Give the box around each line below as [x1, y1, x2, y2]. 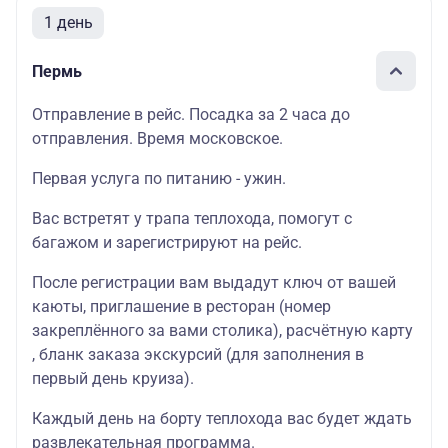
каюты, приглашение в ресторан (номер [32, 297, 331, 316]
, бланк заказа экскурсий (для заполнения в [32, 345, 364, 364]
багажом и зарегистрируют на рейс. [32, 233, 302, 252]
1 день [43, 13, 93, 32]
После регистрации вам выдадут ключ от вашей [32, 273, 396, 292]
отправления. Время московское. [32, 129, 283, 148]
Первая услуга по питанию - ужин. [32, 169, 286, 188]
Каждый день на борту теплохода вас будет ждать [32, 409, 412, 428]
